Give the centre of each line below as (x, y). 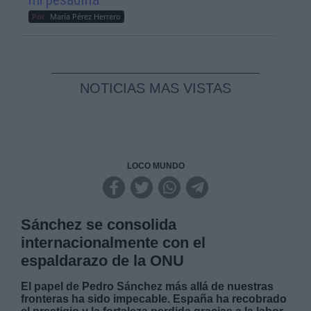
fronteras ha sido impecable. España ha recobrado (154, 299)
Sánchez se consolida (99, 225)
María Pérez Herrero (86, 16)
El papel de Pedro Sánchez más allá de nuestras (148, 286)
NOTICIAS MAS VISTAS (155, 88)
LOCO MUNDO (155, 166)
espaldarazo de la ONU (103, 261)
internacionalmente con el (114, 243)
